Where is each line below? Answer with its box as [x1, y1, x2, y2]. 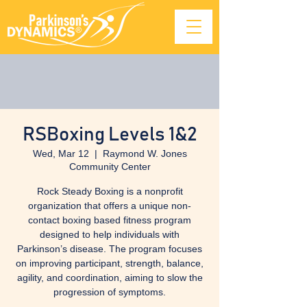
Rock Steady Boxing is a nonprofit [36, 186, 183, 197]
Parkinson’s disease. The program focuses [17, 243, 202, 254]
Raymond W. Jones [102, 148, 187, 159]
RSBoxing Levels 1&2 [23, 125, 197, 145]
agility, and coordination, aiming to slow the [16, 272, 203, 283]
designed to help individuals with [40, 229, 180, 240]
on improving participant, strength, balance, [16, 258, 204, 269]
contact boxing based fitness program [28, 214, 191, 225]
